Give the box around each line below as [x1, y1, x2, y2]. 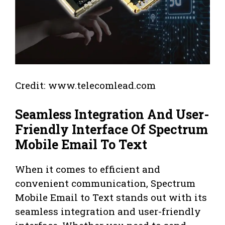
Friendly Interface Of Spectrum [15, 121, 208, 138]
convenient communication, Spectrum [15, 176, 195, 189]
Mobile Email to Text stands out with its [15, 190, 207, 203]
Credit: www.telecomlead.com [15, 79, 156, 92]
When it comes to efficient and [15, 162, 160, 175]
